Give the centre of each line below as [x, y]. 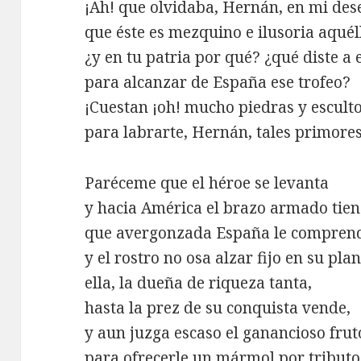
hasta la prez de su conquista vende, [218, 307]
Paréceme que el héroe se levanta [207, 183]
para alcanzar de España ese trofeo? [218, 82]
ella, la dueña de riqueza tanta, [199, 282]
